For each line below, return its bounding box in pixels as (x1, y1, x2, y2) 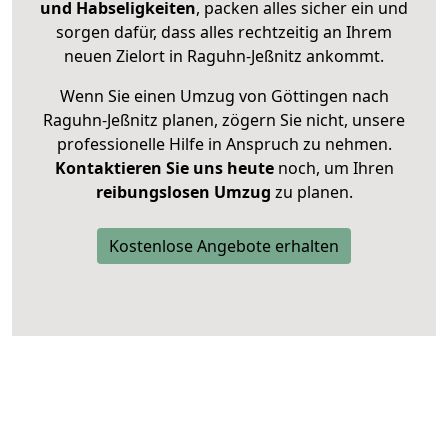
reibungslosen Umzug (95, 181, 271, 204)
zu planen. (270, 181, 353, 204)
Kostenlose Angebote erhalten (109, 235, 339, 258)
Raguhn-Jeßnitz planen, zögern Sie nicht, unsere (43, 109, 405, 132)
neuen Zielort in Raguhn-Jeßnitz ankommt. (64, 45, 384, 68)
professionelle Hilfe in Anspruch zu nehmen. (56, 133, 392, 156)
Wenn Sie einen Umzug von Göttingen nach (59, 85, 389, 108)
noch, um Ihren (273, 157, 394, 180)
